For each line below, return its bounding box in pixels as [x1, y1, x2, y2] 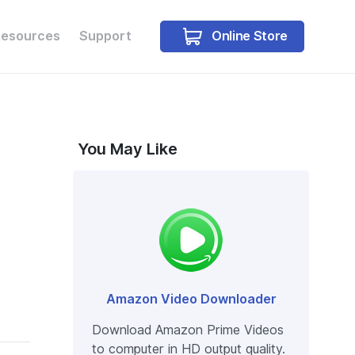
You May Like [78, 139, 177, 158]
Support [79, 28, 132, 44]
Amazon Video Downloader [105, 292, 277, 307]
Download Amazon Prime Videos [92, 323, 284, 338]
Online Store [208, 28, 288, 44]
